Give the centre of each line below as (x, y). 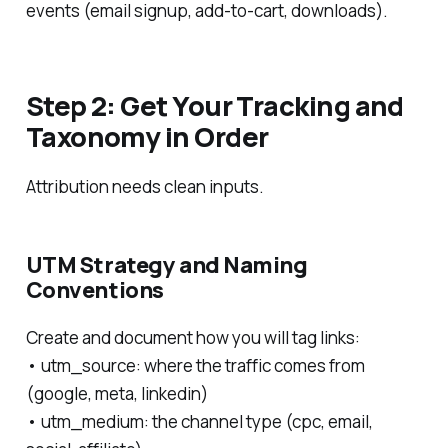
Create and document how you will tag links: (192, 337)
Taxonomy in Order (147, 137)
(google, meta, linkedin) (116, 393)
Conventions (94, 290)
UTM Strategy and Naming (166, 265)
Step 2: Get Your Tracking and (214, 106)
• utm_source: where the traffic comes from (195, 365)
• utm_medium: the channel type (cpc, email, (199, 421)
